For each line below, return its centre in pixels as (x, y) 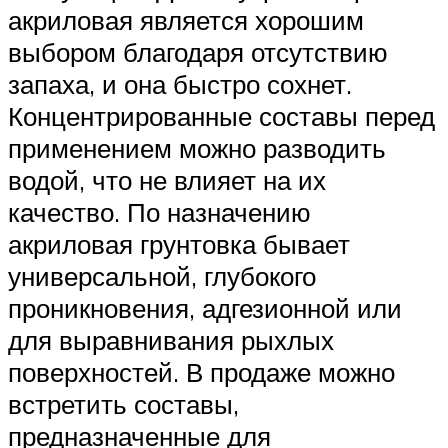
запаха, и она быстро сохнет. (180, 84)
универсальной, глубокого (162, 276)
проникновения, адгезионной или (205, 308)
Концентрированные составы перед (221, 116)
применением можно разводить (197, 148)
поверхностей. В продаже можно (201, 372)
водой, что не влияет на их (167, 180)
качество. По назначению (159, 212)
